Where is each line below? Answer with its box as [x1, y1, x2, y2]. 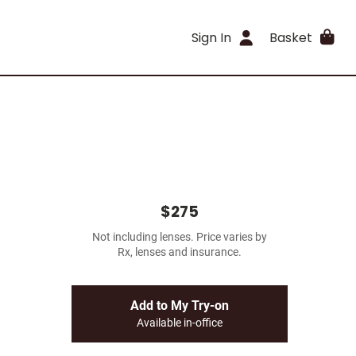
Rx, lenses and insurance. [118, 246, 242, 259]
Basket [269, 28, 312, 47]
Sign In [192, 28, 232, 47]
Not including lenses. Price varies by [92, 230, 267, 244]
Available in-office [137, 316, 222, 330]
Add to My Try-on [130, 298, 229, 313]
